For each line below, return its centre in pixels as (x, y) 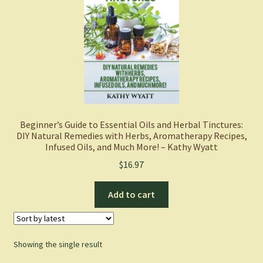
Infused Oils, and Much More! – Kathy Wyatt (131, 146)
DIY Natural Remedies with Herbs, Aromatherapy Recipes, (131, 135)
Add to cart (131, 195)
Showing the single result (58, 245)
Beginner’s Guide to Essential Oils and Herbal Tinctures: (131, 124)
